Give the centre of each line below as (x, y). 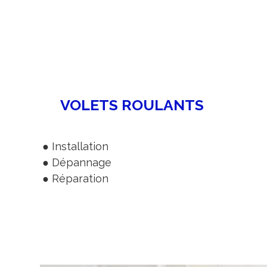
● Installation (75, 146)
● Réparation (75, 178)
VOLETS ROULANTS (132, 105)
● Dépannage (77, 162)
